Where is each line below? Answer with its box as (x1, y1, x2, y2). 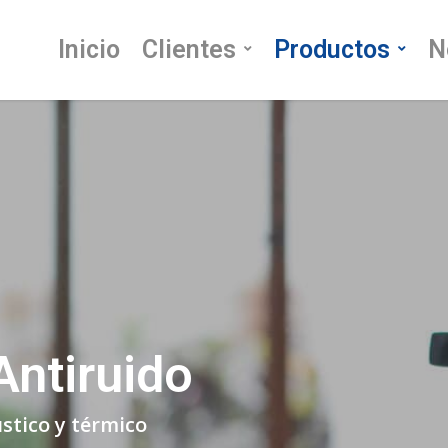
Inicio (58, 35, 120, 64)
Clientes (142, 35, 236, 64)
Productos (274, 35, 390, 64)
